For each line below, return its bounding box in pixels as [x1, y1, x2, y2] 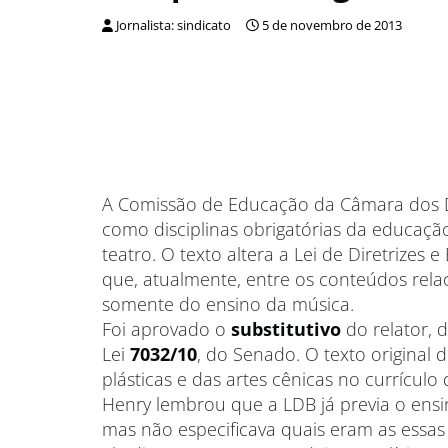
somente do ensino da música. [102, 292, 354, 316]
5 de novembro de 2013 [262, 17, 402, 34]
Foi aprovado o [102, 317, 231, 341]
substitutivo [231, 317, 341, 341]
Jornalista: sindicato [116, 17, 231, 34]
